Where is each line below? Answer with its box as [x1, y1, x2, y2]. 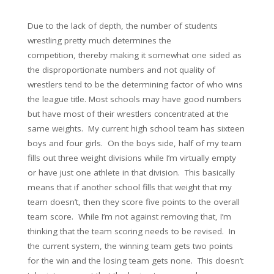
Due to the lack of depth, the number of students [28, 20, 218, 31]
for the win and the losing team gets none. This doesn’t [28, 255, 243, 266]
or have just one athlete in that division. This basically [28, 167, 235, 178]
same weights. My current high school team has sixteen [28, 123, 245, 134]
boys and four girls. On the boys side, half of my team [28, 138, 242, 149]
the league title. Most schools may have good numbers [28, 94, 242, 105]
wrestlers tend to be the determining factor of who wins [28, 79, 243, 90]
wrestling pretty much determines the [28, 35, 171, 46]
